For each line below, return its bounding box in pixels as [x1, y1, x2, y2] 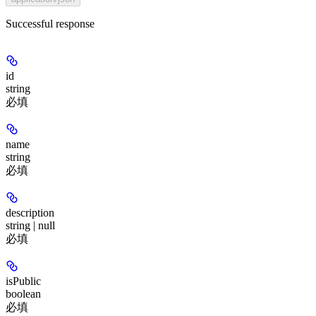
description [6, 206, 54, 219]
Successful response [6, 17, 95, 30]
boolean [6, 287, 41, 300]
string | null [6, 219, 55, 231]
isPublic [6, 274, 41, 287]
